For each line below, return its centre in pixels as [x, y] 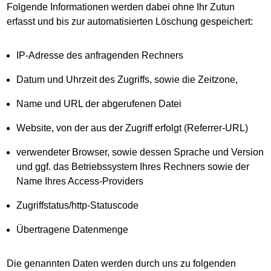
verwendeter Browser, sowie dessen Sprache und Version [140, 152]
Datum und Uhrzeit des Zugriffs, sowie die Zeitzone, [127, 80]
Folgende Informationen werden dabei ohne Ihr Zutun [121, 7]
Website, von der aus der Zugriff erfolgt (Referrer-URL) [132, 128]
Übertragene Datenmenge [73, 230]
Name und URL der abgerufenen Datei [102, 104]
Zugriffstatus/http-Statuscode [78, 205]
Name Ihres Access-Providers [80, 181]
